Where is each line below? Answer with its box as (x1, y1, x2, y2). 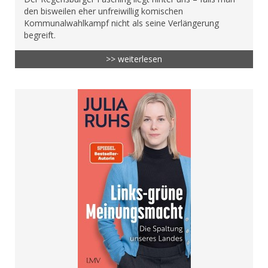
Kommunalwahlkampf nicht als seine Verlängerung (24, 17, 219, 29)
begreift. (24, 29, 56, 41)
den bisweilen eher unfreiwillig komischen (24, 5, 183, 17)
